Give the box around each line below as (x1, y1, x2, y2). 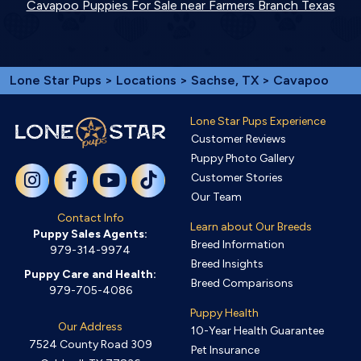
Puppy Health (190, 305, 259, 320)
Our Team (191, 189, 242, 204)
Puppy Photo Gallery (191, 151, 294, 165)
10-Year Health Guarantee (191, 323, 324, 338)
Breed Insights (191, 256, 263, 271)
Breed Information (191, 237, 284, 251)
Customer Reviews (191, 131, 286, 146)
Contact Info (56, 210, 124, 225)
